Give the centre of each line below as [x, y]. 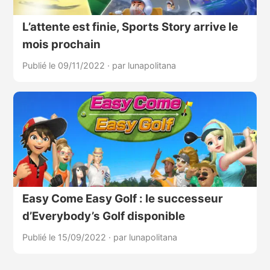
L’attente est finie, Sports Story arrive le [130, 27]
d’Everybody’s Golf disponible [103, 216]
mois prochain [61, 45]
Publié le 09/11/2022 [64, 66]
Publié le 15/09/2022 [65, 237]
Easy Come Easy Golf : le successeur [122, 198]
